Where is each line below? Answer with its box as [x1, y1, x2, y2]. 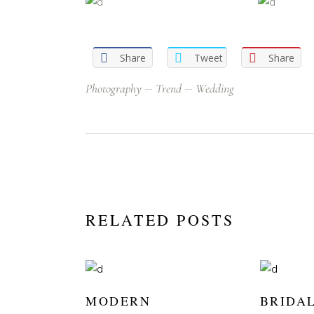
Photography [86, 80, 142, 96]
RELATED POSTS [86, 209, 234, 230]
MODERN [86, 292, 151, 310]
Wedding [196, 80, 234, 96]
